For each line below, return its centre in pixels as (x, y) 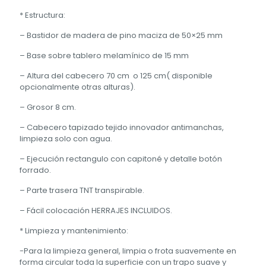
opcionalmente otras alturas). (77, 87)
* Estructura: (42, 15)
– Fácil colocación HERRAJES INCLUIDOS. (96, 211)
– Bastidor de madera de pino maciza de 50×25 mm (121, 36)
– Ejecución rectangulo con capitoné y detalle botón (121, 159)
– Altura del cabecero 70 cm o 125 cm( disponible (116, 76)
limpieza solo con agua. (66, 139)
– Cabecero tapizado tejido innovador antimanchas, (122, 128)
